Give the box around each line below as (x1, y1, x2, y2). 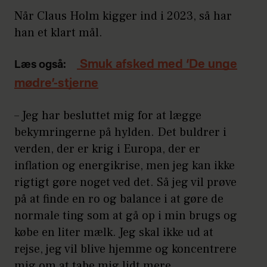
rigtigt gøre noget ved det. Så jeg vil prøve (14, 175, 237, 191)
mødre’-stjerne (14, 78, 98, 91)
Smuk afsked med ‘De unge (77, 59, 237, 72)
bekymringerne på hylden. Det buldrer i (14, 125, 226, 141)
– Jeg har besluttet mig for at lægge (14, 108, 201, 124)
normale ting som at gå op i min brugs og (14, 208, 237, 224)
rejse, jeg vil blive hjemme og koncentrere (14, 241, 237, 257)
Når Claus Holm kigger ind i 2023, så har (14, 8, 232, 24)
